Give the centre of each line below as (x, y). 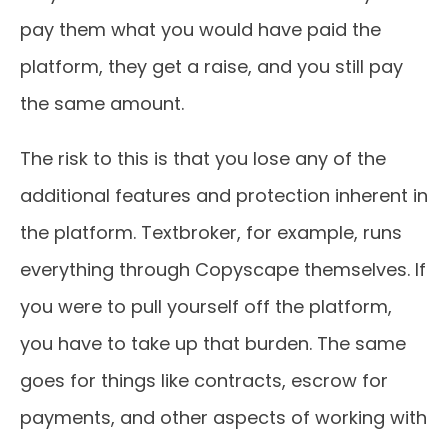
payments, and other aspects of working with (223, 417)
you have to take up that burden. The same (213, 343)
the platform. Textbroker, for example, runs (211, 232)
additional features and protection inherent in (224, 195)
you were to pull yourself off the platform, (206, 306)
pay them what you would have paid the (200, 29)
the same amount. (102, 103)
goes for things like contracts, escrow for (204, 380)
